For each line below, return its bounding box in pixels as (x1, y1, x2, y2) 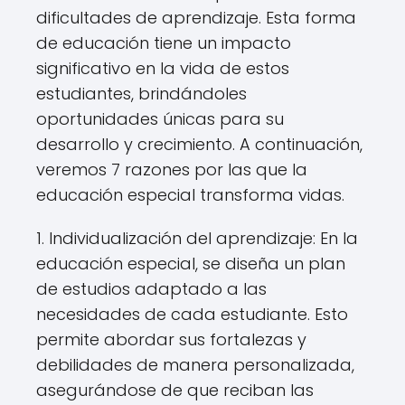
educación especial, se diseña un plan (36, 252, 345, 275)
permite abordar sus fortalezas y (36, 328, 306, 351)
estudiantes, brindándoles (36, 82, 247, 105)
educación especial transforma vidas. (36, 184, 344, 206)
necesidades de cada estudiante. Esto (36, 303, 348, 325)
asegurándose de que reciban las (36, 379, 314, 401)
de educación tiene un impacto (36, 32, 291, 54)
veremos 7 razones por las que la (36, 158, 307, 181)
